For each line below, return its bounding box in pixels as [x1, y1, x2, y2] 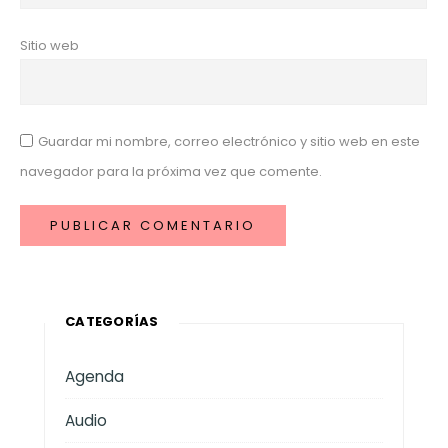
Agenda [65, 365, 124, 387]
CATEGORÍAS [65, 311, 159, 331]
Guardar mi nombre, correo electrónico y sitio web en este [38, 131, 420, 151]
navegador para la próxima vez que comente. [20, 161, 322, 181]
